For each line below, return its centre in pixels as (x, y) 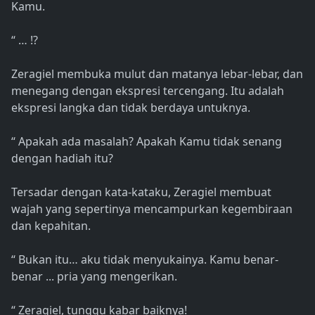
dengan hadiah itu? (62, 159)
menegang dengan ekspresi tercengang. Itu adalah (148, 91)
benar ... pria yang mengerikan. (94, 277)
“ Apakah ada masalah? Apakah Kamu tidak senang (147, 142)
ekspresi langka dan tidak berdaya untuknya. (131, 108)
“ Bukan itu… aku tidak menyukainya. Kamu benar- (145, 260)
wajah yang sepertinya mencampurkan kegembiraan (152, 209)
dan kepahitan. (51, 226)
